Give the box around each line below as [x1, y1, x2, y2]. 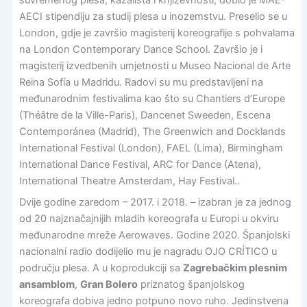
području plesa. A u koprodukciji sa [19, 261, 183, 274]
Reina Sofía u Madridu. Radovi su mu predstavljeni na [19, 75, 263, 88]
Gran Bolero [79, 278, 138, 291]
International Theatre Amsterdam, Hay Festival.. [19, 174, 240, 187]
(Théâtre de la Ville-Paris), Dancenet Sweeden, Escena [19, 108, 271, 121]
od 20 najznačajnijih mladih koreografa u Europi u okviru [19, 212, 278, 225]
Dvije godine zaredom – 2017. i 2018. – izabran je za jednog [19, 195, 291, 208]
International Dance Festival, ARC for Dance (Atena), [19, 158, 261, 171]
